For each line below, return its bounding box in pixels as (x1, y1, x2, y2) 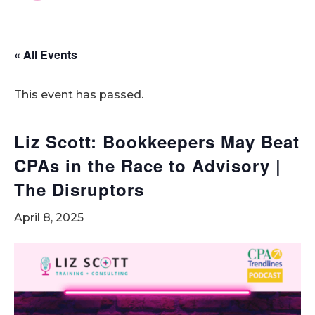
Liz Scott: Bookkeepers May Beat (14, 129, 300, 153)
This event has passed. (14, 88, 143, 101)
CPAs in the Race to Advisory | (14, 153, 281, 177)
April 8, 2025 (14, 211, 84, 224)
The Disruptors (14, 177, 144, 201)
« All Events (14, 46, 77, 63)
